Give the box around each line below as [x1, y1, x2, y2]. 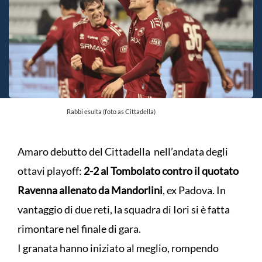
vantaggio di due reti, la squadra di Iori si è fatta [18, 203, 230, 216]
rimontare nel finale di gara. [18, 222, 141, 236]
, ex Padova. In [163, 184, 226, 197]
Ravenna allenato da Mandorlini [18, 184, 163, 197]
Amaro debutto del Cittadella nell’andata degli [18, 145, 228, 158]
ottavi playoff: [18, 164, 84, 178]
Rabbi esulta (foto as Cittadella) [66, 108, 156, 116]
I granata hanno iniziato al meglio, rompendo [18, 242, 219, 255]
